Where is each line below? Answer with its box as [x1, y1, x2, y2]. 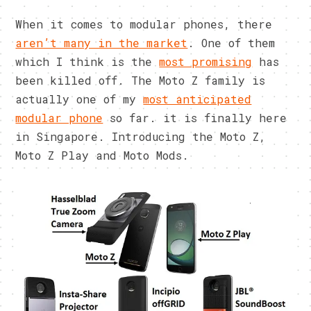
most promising [159, 54, 253, 69]
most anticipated [143, 92, 252, 107]
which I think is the [15, 54, 160, 69]
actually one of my [15, 92, 144, 107]
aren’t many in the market [15, 35, 188, 51]
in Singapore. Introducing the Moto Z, [15, 129, 267, 144]
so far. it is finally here [103, 110, 287, 126]
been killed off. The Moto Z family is [15, 73, 266, 88]
